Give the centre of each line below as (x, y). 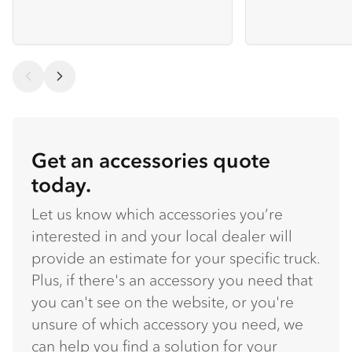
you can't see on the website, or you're (163, 302)
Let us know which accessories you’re (157, 214)
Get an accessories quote (151, 161)
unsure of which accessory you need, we (167, 324)
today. (61, 185)
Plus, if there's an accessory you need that (172, 280)
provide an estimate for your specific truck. (176, 258)
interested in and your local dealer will (162, 236)
